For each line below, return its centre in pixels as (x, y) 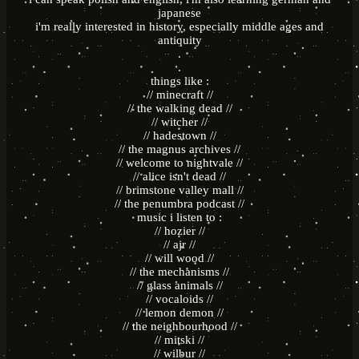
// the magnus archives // (179, 149)
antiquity (179, 40)
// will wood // (179, 258)
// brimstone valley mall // (179, 190)
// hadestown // (179, 136)
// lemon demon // (179, 313)
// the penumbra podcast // (179, 204)
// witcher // (179, 122)
